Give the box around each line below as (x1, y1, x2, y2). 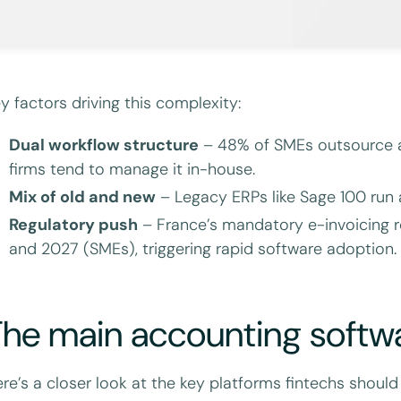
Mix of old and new (9, 185, 157, 208)
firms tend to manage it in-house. (9, 158, 256, 180)
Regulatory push (9, 213, 139, 235)
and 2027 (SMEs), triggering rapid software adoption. (9, 237, 397, 260)
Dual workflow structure (9, 133, 200, 156)
